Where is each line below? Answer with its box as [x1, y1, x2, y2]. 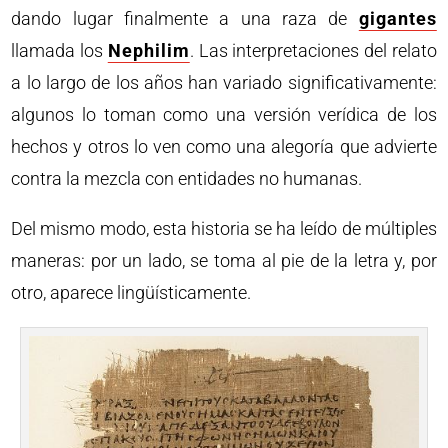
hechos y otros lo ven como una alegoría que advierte [11, 136, 437, 157]
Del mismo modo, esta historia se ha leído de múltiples [11, 218, 437, 239]
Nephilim [107, 40, 190, 61]
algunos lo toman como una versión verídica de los [11, 104, 437, 125]
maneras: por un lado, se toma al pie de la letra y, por [11, 250, 437, 271]
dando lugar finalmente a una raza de [11, 8, 359, 29]
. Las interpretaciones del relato [189, 40, 437, 61]
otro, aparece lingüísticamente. [11, 282, 252, 303]
